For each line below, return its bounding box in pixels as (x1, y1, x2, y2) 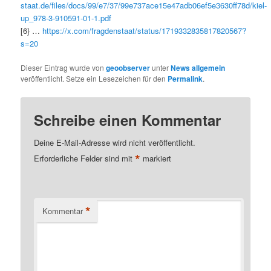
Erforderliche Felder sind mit (34, 152, 135, 164)
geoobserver (106, 62, 151, 74)
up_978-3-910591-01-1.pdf (21, 12, 112, 24)
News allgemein (171, 62, 226, 74)
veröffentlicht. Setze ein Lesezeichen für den (21, 73, 168, 84)
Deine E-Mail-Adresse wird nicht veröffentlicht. (34, 136, 196, 148)
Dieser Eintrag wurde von (21, 62, 106, 73)
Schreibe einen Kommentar (34, 109, 221, 130)
